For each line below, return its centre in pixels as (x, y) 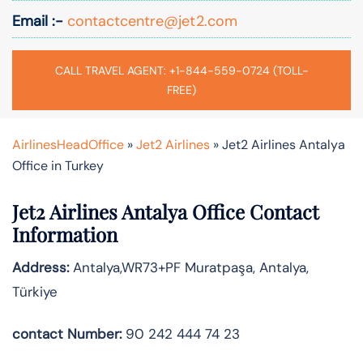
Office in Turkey (58, 165)
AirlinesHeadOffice (68, 144)
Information (65, 234)
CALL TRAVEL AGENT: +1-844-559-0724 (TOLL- (181, 70)
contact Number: (67, 333)
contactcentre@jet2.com (150, 21)
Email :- (38, 21)
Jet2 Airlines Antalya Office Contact (166, 211)
